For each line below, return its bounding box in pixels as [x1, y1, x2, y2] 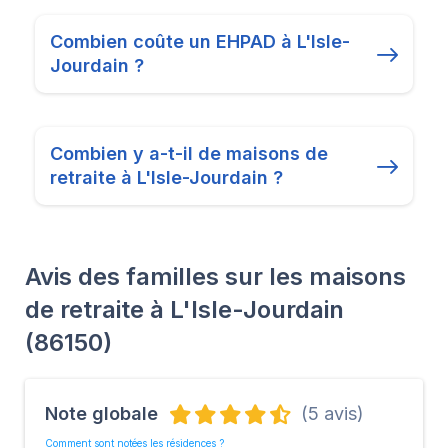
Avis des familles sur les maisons [25, 261, 406, 291]
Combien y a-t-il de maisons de [50, 142, 328, 164]
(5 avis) [301, 402, 364, 424]
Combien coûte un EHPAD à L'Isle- [50, 30, 350, 52]
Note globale [45, 402, 158, 424]
